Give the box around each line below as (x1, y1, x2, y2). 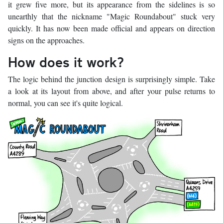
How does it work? (8, 52, 124, 72)
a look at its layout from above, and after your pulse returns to (8, 86, 215, 97)
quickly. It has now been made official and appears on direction (8, 23, 215, 34)
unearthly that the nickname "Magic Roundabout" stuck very (8, 11, 215, 22)
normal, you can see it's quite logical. (8, 98, 123, 109)
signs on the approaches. (8, 35, 85, 46)
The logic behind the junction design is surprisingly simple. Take (8, 74, 215, 85)
